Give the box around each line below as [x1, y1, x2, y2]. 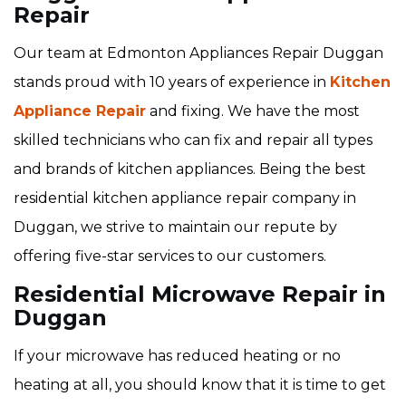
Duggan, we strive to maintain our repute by [14, 218, 337, 237]
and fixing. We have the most [146, 102, 360, 121]
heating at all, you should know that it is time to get [14, 376, 386, 394]
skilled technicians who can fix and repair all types [14, 131, 372, 150]
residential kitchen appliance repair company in [14, 189, 356, 208]
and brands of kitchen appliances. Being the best [14, 160, 366, 179]
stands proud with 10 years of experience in [14, 73, 330, 92]
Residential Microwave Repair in [14, 281, 386, 308]
